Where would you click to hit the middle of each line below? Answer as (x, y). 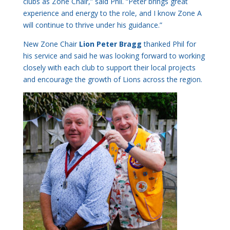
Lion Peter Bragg (110, 44)
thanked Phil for (169, 44)
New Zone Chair (51, 44)
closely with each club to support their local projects (109, 67)
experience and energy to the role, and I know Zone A (112, 13)
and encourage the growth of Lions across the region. (112, 79)
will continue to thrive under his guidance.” (92, 25)
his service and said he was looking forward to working (114, 55)
